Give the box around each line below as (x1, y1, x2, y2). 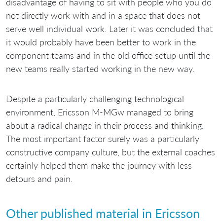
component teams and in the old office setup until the (6, 50, 210, 61)
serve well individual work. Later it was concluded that (6, 23, 213, 35)
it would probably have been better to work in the (6, 37, 196, 48)
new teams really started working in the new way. (6, 63, 194, 74)
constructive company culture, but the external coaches (6, 147, 215, 158)
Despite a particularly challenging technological (6, 93, 184, 105)
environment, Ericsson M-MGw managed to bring (6, 107, 193, 118)
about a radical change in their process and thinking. (6, 120, 204, 131)
